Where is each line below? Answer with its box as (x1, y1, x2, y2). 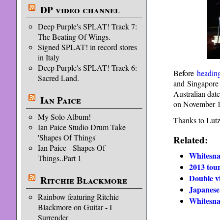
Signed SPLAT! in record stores (37, 42, 137, 52)
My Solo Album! (37, 111, 91, 122)
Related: (173, 133, 208, 147)
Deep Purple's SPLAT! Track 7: (37, 21, 137, 31)
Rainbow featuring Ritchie (37, 192, 119, 202)
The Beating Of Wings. (37, 31, 110, 42)
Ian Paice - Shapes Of (37, 142, 105, 153)
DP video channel (40, 3, 120, 17)
